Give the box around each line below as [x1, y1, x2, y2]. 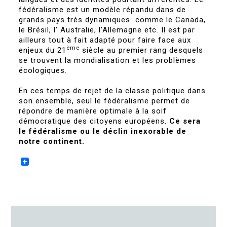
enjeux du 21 [19, 46, 67, 55]
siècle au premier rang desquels [80, 46, 204, 55]
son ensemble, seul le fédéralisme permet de [19, 96, 191, 105]
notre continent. [19, 137, 85, 146]
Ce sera [169, 117, 201, 126]
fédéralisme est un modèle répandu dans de [19, 5, 186, 14]
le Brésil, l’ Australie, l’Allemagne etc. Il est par [19, 25, 196, 34]
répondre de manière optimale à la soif [19, 106, 167, 116]
